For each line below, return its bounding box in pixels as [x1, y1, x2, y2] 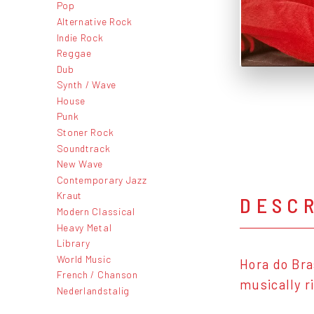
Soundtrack [56, 142, 111, 154]
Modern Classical [56, 205, 135, 218]
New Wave [56, 158, 104, 170]
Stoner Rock [56, 126, 114, 139]
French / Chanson [56, 268, 138, 281]
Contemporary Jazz [56, 173, 147, 186]
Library [56, 237, 90, 250]
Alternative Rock [56, 15, 132, 27]
